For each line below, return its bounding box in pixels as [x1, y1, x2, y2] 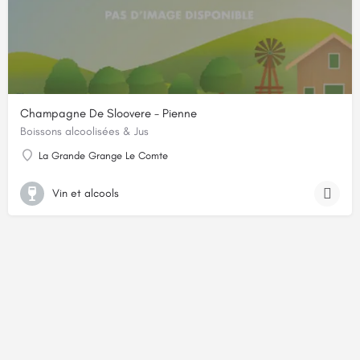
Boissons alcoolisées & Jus [20, 125, 149, 139]
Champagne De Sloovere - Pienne [20, 106, 197, 121]
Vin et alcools [52, 186, 119, 200]
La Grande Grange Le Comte [39, 149, 168, 162]
